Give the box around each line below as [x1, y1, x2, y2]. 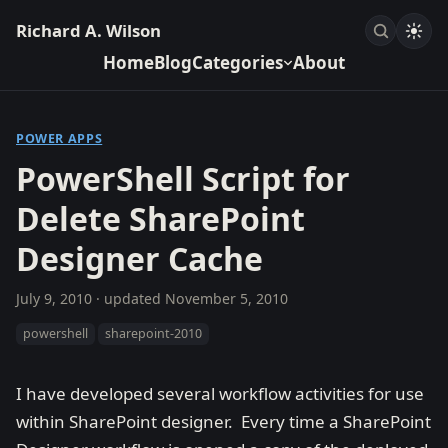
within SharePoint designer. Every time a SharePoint [16, 410, 431, 433]
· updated [92, 288, 165, 308]
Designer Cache [16, 236, 263, 280]
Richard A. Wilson [16, 19, 161, 43]
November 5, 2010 [165, 288, 288, 308]
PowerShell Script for [16, 156, 350, 200]
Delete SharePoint [16, 196, 305, 240]
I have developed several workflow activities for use [16, 382, 424, 405]
